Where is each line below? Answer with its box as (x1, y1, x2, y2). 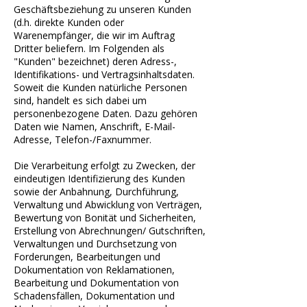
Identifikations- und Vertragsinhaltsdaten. (14, 68, 195, 81)
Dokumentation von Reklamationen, (14, 263, 175, 276)
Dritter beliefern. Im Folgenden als (14, 42, 164, 55)
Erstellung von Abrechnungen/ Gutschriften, (14, 224, 206, 237)
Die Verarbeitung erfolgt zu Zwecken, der (14, 159, 195, 172)
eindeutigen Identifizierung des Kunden (14, 172, 185, 185)
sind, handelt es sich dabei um (14, 94, 147, 107)
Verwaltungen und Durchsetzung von (14, 237, 177, 250)
